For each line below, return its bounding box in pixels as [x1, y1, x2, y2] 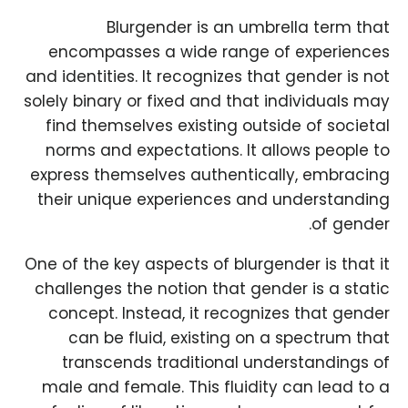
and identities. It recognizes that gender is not [25, 66, 390, 88]
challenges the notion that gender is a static [35, 278, 390, 301]
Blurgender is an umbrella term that [107, 16, 390, 39]
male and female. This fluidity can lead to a [42, 376, 390, 399]
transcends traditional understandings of [62, 352, 390, 374]
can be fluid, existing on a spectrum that [68, 327, 390, 350]
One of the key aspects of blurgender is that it [25, 253, 390, 276]
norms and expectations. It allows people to [46, 139, 390, 162]
